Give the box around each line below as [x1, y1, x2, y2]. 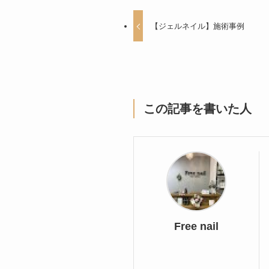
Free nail [174, 220, 219, 233]
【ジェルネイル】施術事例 [151, 21, 245, 31]
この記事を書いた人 [144, 102, 252, 116]
